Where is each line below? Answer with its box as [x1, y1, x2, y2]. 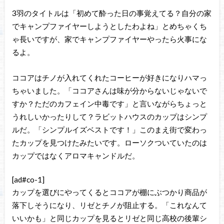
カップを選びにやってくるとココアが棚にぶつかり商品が [11, 187, 207, 197]
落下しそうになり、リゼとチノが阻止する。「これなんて [11, 200, 207, 210]
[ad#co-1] [11, 175, 44, 184]
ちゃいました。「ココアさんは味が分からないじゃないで [11, 85, 207, 95]
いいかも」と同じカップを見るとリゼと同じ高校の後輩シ [11, 213, 207, 223]
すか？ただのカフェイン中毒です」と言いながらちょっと [11, 98, 207, 108]
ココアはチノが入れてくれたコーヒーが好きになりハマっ [11, 72, 207, 82]
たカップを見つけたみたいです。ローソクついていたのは [11, 137, 207, 147]
